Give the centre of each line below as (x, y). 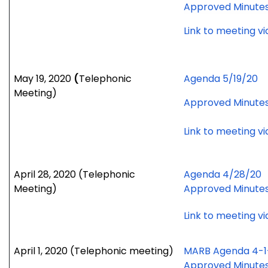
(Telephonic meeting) (122, 251)
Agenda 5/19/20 (221, 79)
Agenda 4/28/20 (223, 175)
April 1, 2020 (41, 251)
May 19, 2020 (44, 79)
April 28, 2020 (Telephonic (75, 175)
